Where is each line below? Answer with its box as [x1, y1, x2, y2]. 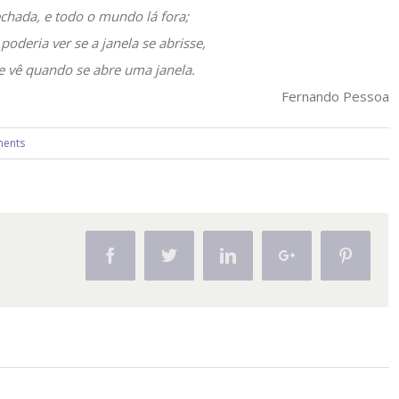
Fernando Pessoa [281, 87, 389, 105]
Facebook [118, 247, 180, 263]
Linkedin [235, 247, 293, 263]
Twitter [176, 247, 223, 263]
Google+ [294, 247, 350, 263]
